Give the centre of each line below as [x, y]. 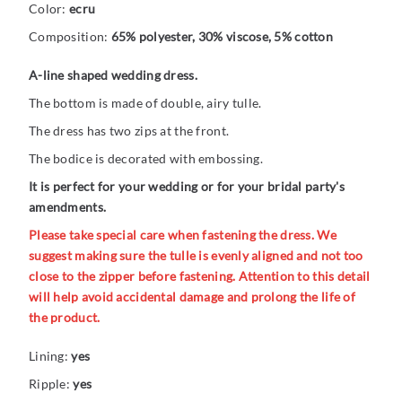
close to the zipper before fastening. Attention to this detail [200, 276]
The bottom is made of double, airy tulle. [145, 103]
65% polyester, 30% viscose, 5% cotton [222, 37]
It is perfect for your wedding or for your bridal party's [187, 187]
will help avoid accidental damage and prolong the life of [192, 297]
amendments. [68, 207]
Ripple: [51, 384]
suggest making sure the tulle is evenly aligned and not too [196, 256]
